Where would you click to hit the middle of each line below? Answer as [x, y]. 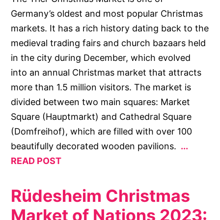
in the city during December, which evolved [101, 58]
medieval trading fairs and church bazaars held [109, 43]
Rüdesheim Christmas [101, 196]
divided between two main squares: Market [101, 102]
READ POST [36, 161]
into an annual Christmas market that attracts [106, 73]
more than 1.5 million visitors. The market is [101, 87]
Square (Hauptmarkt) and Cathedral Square [101, 117]
